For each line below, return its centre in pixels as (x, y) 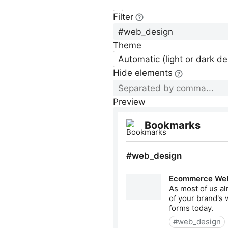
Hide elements (143, 73)
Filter (123, 17)
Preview (129, 102)
